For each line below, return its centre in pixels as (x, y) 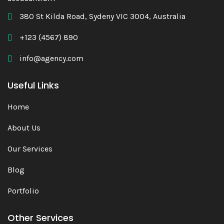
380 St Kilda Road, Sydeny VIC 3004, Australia (102, 16)
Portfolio (23, 191)
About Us (24, 128)
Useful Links (33, 85)
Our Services (30, 149)
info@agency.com (51, 58)
